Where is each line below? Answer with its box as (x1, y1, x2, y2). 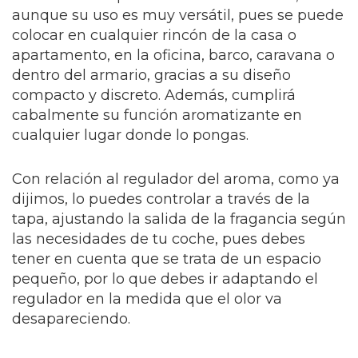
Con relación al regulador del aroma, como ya (12, 170, 340, 189)
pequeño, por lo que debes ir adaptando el (12, 270, 318, 288)
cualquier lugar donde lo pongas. (12, 126, 249, 145)
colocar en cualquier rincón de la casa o (12, 26, 296, 45)
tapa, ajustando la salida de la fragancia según (12, 210, 346, 229)
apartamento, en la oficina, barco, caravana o (12, 46, 335, 65)
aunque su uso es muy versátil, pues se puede (12, 6, 344, 25)
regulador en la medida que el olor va (12, 290, 282, 308)
